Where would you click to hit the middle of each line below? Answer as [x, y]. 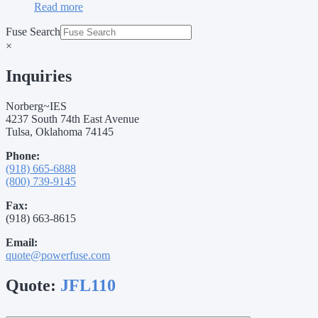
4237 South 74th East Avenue [72, 119]
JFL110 [88, 285]
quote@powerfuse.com [58, 255]
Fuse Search [33, 31]
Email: [22, 242]
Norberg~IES [36, 106]
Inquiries [39, 76]
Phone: [23, 155]
